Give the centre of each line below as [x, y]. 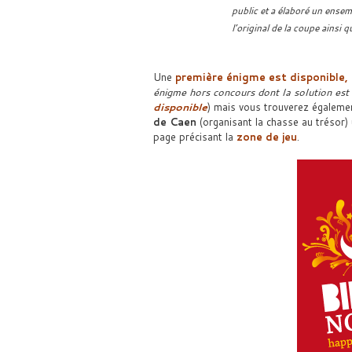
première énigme [220, 77]
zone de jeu [266, 137]
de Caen [174, 122]
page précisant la [194, 137]
